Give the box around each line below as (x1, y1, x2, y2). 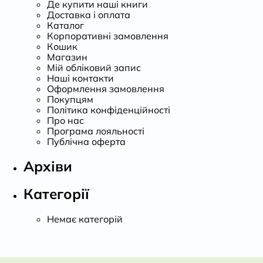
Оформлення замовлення (47, 83, 164, 95)
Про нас (47, 114, 84, 127)
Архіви (23, 157, 72, 176)
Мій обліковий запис (47, 62, 141, 74)
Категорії (23, 184, 89, 203)
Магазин (47, 51, 87, 63)
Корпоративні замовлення (47, 30, 168, 42)
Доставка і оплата (47, 9, 130, 21)
